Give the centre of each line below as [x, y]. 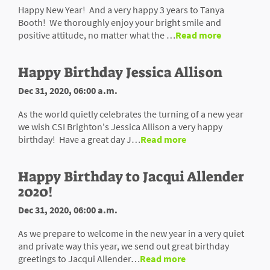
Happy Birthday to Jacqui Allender [131, 176]
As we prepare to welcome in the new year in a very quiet [131, 233]
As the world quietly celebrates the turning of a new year [131, 114]
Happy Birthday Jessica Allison [120, 72]
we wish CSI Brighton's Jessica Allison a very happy [120, 126]
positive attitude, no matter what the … [97, 35]
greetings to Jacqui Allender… [79, 258]
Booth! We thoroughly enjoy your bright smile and [120, 22]
